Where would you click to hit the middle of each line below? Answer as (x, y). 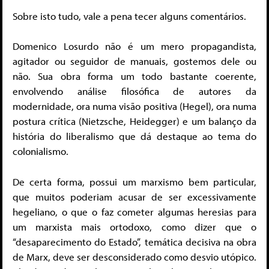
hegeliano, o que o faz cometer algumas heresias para (134, 211)
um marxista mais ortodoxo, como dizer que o (134, 226)
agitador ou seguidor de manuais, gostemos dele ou (134, 61)
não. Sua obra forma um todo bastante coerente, (134, 76)
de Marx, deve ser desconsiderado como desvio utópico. (134, 256)
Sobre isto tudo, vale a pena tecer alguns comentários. (129, 16)
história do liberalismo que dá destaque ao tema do (134, 136)
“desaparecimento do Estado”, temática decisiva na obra (134, 241)
